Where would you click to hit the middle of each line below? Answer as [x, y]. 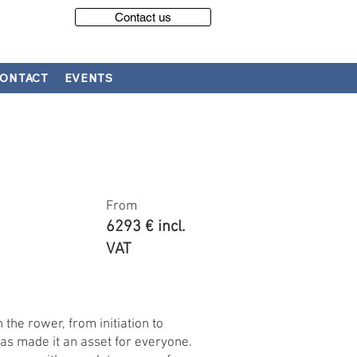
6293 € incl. [145, 227]
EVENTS [88, 78]
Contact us [143, 17]
